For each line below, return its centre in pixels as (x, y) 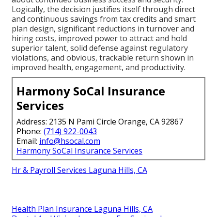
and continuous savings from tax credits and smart (104, 19)
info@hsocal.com (70, 141)
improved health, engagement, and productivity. (99, 67)
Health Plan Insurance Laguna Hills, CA (82, 209)
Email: (28, 141)
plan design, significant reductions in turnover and (103, 28)
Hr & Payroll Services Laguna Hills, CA (79, 170)
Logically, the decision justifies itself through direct (103, 9)
